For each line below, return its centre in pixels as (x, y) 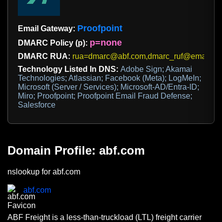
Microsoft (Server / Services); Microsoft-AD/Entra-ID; (109, 87)
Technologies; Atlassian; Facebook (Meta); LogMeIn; (110, 78)
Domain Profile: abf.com (76, 151)
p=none (106, 43)
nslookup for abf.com (44, 172)
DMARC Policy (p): (54, 43)
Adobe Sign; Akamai (156, 69)
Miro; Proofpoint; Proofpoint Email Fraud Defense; (105, 96)
